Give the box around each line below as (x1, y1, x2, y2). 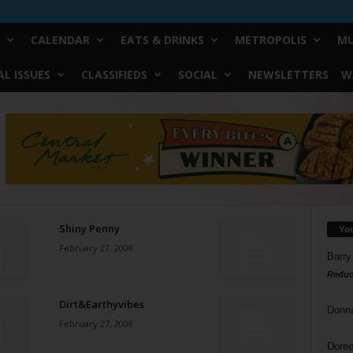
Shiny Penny (58, 221, 120, 236)
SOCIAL (177, 67, 217, 82)
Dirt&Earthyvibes (58, 297, 144, 311)
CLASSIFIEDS (80, 67, 147, 82)
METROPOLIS (234, 32, 307, 47)
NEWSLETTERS (247, 67, 329, 82)
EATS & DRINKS (120, 32, 204, 47)
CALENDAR (30, 32, 90, 47)
